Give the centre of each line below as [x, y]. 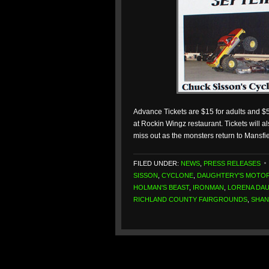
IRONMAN [208, 187]
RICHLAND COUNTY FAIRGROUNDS [190, 199]
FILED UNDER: [157, 163]
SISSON [146, 175]
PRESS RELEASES [232, 163]
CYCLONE [177, 175]
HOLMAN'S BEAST [161, 187]
